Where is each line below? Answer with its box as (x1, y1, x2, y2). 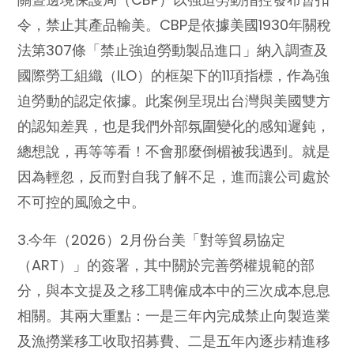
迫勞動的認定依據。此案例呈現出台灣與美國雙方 (17, 90, 331, 111)
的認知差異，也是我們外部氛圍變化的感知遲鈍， (17, 115, 331, 136)
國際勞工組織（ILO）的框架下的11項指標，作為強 (17, 65, 330, 85)
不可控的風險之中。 (17, 191, 146, 212)
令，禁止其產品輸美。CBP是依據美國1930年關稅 (17, 14, 332, 35)
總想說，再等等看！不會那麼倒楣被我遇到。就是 (17, 141, 331, 161)
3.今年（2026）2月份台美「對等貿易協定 (17, 229, 286, 250)
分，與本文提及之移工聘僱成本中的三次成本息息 (17, 280, 331, 300)
